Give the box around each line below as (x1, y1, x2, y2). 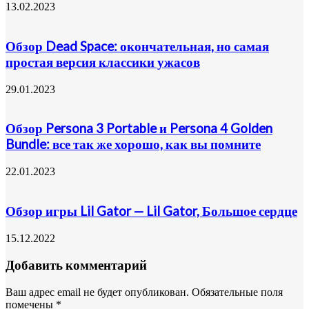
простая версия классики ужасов (6, 54, 200, 70)
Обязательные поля (192, 286, 283, 298)
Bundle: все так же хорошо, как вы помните (6, 137, 261, 152)
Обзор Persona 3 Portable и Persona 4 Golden (6, 121, 272, 137)
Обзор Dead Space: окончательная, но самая (6, 38, 269, 54)
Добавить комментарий (6, 257, 147, 273)
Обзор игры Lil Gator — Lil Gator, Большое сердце (6, 203, 297, 219)
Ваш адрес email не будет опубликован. (6, 286, 189, 298)
